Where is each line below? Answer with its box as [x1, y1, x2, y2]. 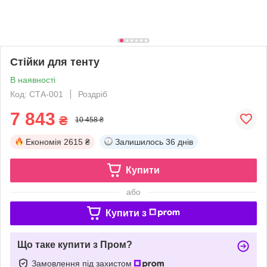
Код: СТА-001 [10, 89, 63, 99]
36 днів [166, 136, 193, 147]
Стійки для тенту [10, 55, 100, 68]
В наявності [10, 74, 55, 85]
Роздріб [78, 89, 107, 99]
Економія [26, 136, 61, 147]
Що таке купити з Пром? [17, 239, 132, 250]
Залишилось [115, 136, 163, 147]
